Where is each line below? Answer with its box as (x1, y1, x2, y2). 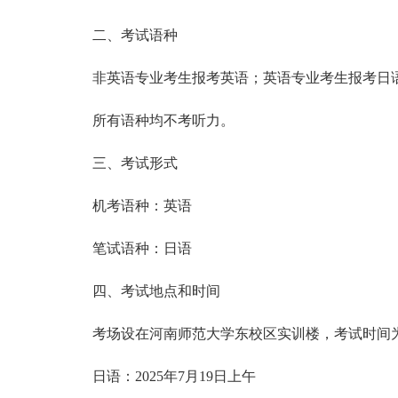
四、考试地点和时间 (92, 283, 220, 298)
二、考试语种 (92, 28, 178, 43)
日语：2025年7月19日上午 (92, 369, 256, 384)
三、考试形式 (92, 155, 178, 171)
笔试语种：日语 (92, 241, 192, 256)
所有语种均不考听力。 (92, 113, 235, 128)
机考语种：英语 (92, 198, 192, 213)
